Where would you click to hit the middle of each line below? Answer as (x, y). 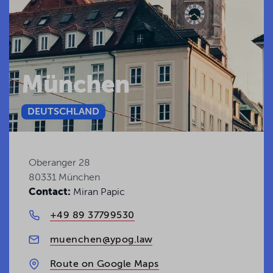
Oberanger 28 (59, 163)
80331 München (64, 178)
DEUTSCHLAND (63, 112)
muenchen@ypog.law (101, 240)
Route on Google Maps (105, 264)
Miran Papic (98, 192)
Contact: (50, 192)
